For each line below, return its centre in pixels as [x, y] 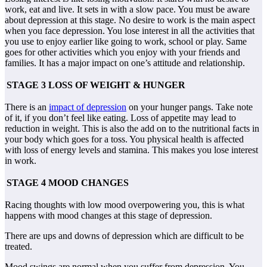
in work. [21, 160]
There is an [27, 107]
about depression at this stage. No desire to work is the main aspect [130, 20]
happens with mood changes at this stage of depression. [108, 215]
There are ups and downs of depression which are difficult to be [124, 235]
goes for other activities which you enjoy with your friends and [122, 52]
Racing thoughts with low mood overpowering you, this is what [125, 204]
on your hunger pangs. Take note [190, 107]
